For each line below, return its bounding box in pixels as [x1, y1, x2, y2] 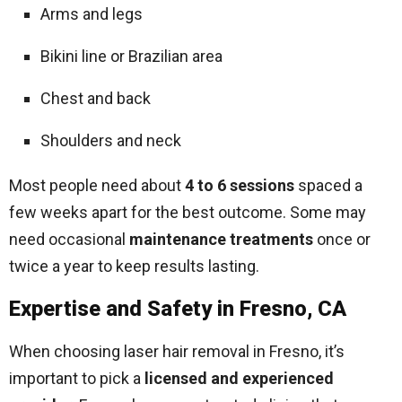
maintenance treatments [129, 230, 313, 249]
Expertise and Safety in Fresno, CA [9, 296, 346, 321]
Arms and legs [40, 4, 143, 23]
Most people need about [9, 176, 185, 195]
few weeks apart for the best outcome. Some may [9, 203, 366, 222]
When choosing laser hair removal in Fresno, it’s [9, 342, 345, 361]
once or [313, 230, 371, 249]
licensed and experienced [144, 369, 334, 388]
